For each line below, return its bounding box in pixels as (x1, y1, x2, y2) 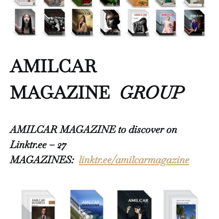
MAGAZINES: (10, 153, 79, 166)
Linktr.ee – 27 (10, 137, 66, 151)
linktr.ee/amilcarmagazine (79, 153, 189, 166)
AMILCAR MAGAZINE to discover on (10, 122, 177, 136)
